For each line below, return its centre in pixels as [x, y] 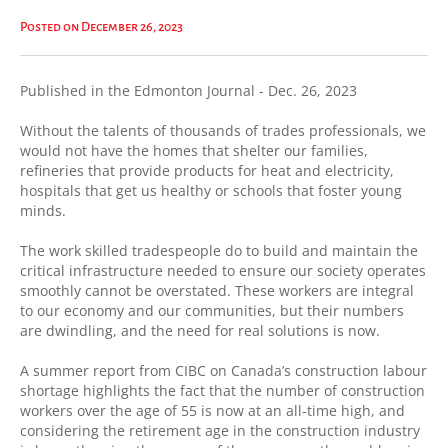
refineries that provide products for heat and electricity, [207, 170]
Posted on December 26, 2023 [101, 27]
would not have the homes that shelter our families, [194, 150]
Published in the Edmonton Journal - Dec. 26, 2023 [188, 90]
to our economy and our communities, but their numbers [212, 310]
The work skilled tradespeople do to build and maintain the [219, 250]
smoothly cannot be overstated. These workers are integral [217, 290]
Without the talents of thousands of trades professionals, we [223, 130]
